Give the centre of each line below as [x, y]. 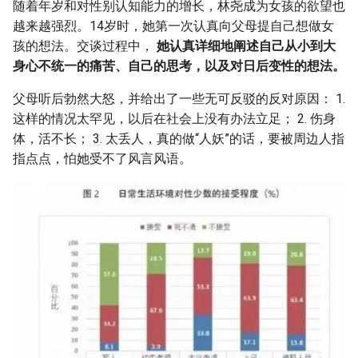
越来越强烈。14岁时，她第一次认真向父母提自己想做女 [173, 26]
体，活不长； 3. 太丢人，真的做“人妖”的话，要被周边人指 [179, 138]
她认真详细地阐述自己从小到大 [246, 46]
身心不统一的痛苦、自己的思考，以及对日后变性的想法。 [179, 66]
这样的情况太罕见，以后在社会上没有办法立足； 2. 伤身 [174, 118]
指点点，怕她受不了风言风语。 [102, 158]
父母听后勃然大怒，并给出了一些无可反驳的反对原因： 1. [179, 98]
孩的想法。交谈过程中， [85, 46]
